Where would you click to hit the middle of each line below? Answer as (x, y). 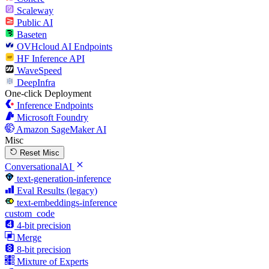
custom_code (30, 213)
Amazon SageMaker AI (61, 129)
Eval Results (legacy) (57, 190)
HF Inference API (51, 58)
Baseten (32, 34)
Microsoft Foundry (53, 117)
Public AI (35, 22)
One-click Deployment (48, 93)
